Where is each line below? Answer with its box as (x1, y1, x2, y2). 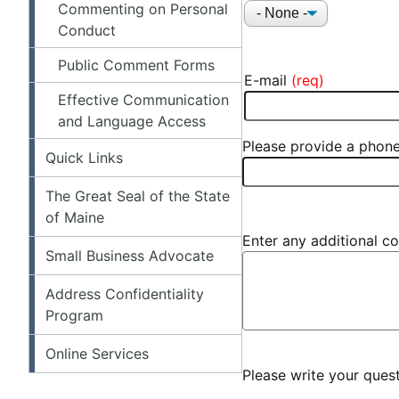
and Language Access (58, 111, 206, 130)
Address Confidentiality (45, 284, 204, 303)
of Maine (45, 208, 104, 226)
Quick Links (45, 148, 123, 167)
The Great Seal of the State (45, 186, 230, 205)
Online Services (45, 344, 149, 362)
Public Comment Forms (58, 55, 215, 74)
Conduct (58, 20, 116, 39)
